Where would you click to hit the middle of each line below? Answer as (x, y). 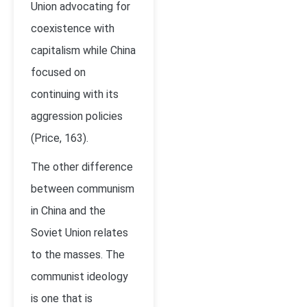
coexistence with (73, 28)
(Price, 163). (60, 138)
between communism (83, 189)
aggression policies (77, 116)
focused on (58, 72)
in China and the (68, 211)
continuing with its (75, 94)
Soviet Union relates (79, 233)
